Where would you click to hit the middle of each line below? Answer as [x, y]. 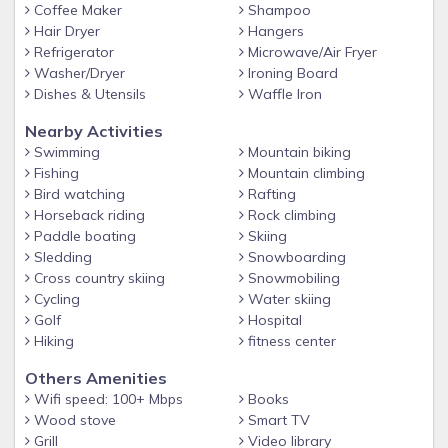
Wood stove [73, 420]
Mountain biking [297, 152]
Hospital [273, 320]
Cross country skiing [97, 278]
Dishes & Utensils [88, 94]
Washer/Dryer [77, 73]
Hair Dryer [65, 31]
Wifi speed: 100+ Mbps [106, 399]
